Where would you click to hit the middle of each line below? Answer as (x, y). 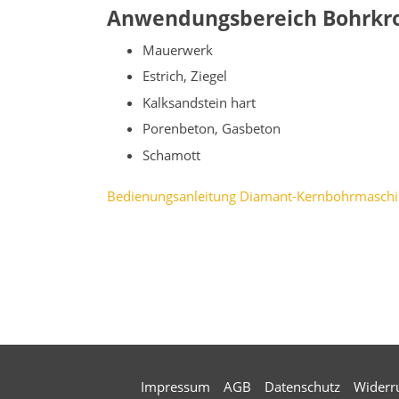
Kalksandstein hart (199, 102)
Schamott (171, 155)
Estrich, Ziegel (185, 76)
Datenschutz (302, 386)
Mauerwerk (178, 49)
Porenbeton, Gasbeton (212, 129)
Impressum (175, 386)
